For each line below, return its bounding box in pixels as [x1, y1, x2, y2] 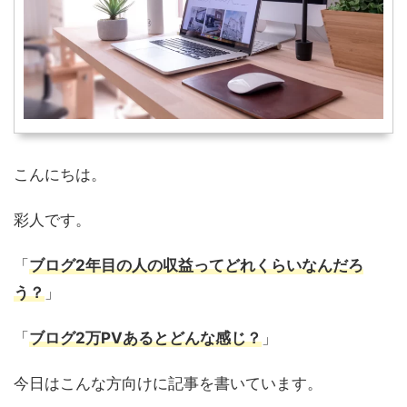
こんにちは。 [14, 164, 106, 184]
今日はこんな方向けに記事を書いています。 [14, 373, 323, 392]
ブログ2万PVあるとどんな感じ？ [29, 328, 262, 347]
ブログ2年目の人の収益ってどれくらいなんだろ [29, 255, 363, 274]
